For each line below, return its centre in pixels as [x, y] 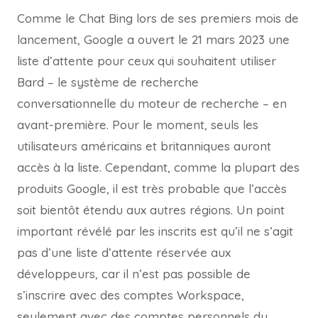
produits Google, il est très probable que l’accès [152, 189]
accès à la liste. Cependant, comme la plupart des [158, 168]
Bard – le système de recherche [108, 82]
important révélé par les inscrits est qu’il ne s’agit [155, 231]
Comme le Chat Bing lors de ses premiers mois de [158, 18]
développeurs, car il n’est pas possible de [134, 274]
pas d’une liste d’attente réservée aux [124, 253]
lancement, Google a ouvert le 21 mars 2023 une [153, 40]
